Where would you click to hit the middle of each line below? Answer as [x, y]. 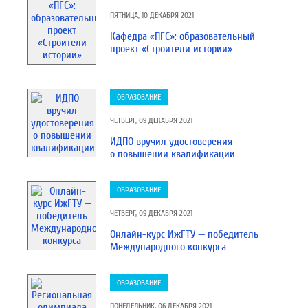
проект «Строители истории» [171, 49]
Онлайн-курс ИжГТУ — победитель [184, 234]
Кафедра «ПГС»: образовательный [183, 36]
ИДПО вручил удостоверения [171, 142]
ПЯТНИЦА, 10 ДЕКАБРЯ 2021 [152, 15]
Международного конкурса [168, 247]
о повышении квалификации [173, 154]
